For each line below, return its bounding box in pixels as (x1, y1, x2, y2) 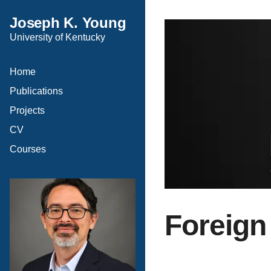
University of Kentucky (10, 32, 105, 42)
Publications (10, 86, 63, 96)
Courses (10, 144, 46, 154)
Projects (10, 105, 45, 116)
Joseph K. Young (10, 15, 126, 31)
